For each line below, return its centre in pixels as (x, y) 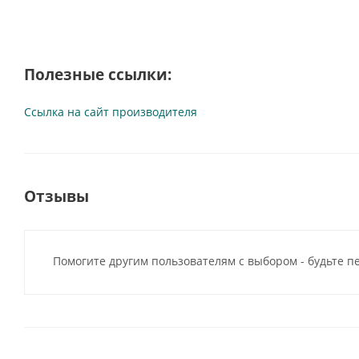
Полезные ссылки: (98, 74)
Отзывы (56, 196)
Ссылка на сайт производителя (111, 112)
